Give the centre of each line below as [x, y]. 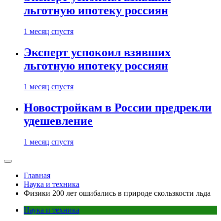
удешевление [58, 121]
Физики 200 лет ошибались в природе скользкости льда [117, 193]
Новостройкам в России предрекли [118, 107]
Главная [37, 175]
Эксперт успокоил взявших [97, 52]
